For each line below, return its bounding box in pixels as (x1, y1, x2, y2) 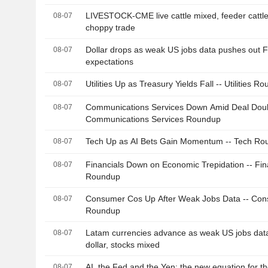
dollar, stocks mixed (86, 240, 160, 250)
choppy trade (86, 23, 136, 33)
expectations (86, 57, 134, 67)
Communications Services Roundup (86, 114, 221, 124)
